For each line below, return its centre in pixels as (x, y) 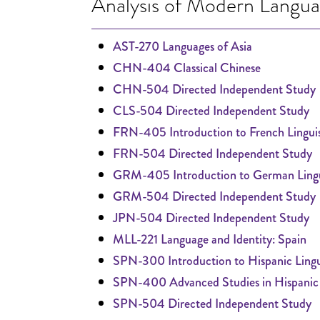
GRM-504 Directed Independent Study (214, 196)
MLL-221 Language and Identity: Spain (210, 239)
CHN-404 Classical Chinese (187, 68)
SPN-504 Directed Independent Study (212, 304)
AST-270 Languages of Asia (182, 46)
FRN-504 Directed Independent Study (212, 154)
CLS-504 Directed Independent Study (211, 111)
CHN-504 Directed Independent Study (214, 89)
